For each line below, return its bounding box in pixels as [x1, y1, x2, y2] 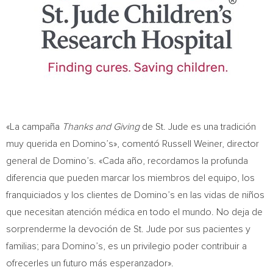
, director [222, 139, 259, 149]
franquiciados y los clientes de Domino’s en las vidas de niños [6, 190, 264, 200]
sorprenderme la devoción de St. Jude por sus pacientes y [6, 224, 250, 234]
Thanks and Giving [62, 122, 142, 132]
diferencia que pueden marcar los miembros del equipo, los [6, 173, 255, 183]
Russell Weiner [162, 139, 222, 149]
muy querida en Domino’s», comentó [6, 139, 162, 149]
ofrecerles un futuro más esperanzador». [6, 258, 174, 268]
